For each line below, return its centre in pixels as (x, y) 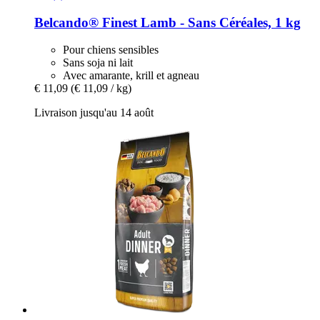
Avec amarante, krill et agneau (131, 76)
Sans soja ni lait (98, 63)
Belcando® (66, 22)
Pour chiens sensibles (111, 50)
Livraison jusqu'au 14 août (94, 113)
